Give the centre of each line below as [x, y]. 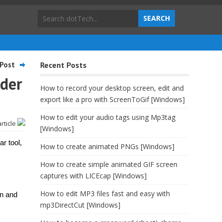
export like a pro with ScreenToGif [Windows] [112, 99]
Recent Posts [63, 65]
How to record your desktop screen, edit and [112, 88]
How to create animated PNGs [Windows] [107, 146]
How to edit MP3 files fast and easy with [105, 194]
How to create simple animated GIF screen [109, 164]
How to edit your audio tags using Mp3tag [108, 117]
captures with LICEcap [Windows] [93, 176]
